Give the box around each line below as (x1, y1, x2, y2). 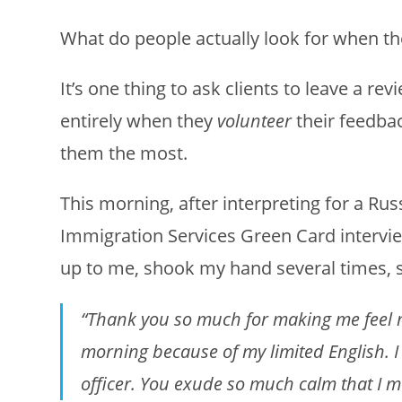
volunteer (217, 108, 293, 133)
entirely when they (60, 108, 218, 133)
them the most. (60, 140, 188, 165)
